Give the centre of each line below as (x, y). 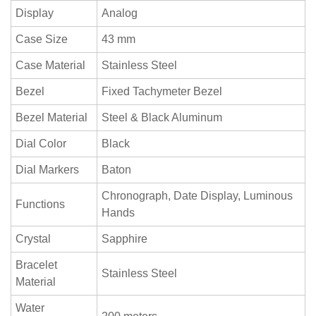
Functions (41, 204)
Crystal (34, 239)
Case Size (42, 39)
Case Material (51, 65)
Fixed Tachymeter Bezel (162, 91)
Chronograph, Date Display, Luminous (197, 196)
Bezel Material (52, 117)
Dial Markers (48, 170)
